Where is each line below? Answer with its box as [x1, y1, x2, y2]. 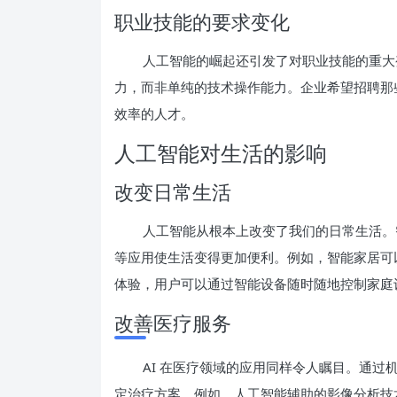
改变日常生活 [114, 177, 231, 205]
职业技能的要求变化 [114, 7, 290, 35]
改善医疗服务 [114, 308, 231, 336]
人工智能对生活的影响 [114, 137, 327, 167]
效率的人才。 [114, 104, 194, 122]
